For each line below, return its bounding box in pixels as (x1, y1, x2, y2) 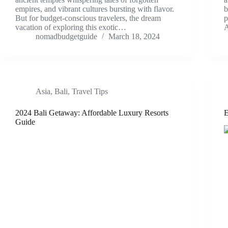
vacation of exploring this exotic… (15, 23, 126, 32)
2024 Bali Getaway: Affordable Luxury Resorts (15, 108, 168, 118)
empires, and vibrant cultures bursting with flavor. (15, 5, 174, 14)
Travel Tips (72, 87, 108, 96)
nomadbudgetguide (36, 32, 97, 41)
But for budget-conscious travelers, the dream (15, 14, 161, 23)
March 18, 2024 (108, 32, 160, 41)
